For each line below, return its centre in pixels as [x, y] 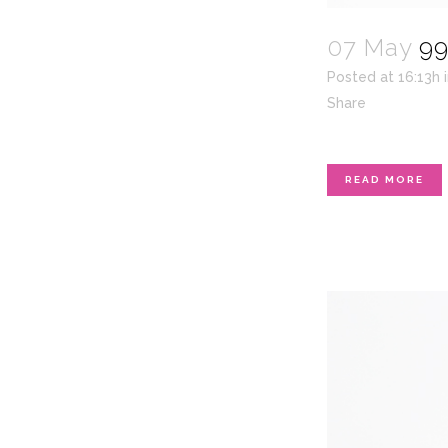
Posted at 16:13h [383, 76]
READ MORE [384, 179]
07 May [369, 47]
